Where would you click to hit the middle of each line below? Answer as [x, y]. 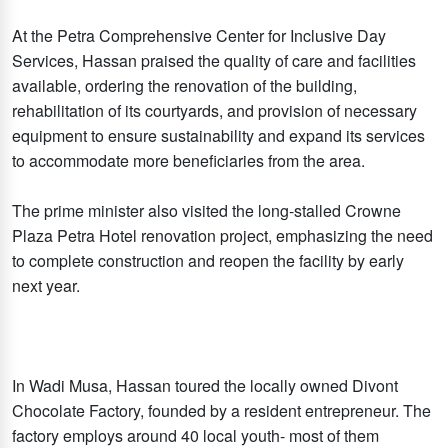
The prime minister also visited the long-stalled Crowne [206, 210]
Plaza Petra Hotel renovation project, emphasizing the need [222, 235]
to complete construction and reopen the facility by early [208, 260]
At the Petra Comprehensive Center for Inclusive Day [199, 35]
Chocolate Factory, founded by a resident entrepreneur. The [221, 410]
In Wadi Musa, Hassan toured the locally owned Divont [205, 385]
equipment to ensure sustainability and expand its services [218, 135]
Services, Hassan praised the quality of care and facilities [214, 60]
